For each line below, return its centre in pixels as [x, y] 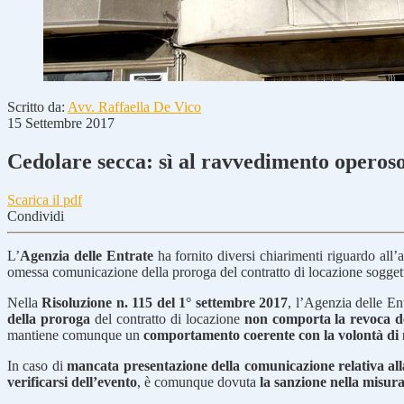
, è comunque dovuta [198, 381]
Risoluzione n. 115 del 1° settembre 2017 [163, 302]
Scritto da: [37, 107]
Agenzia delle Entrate [87, 255]
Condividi [36, 216]
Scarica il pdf [45, 199]
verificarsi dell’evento [72, 381]
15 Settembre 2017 [61, 123]
